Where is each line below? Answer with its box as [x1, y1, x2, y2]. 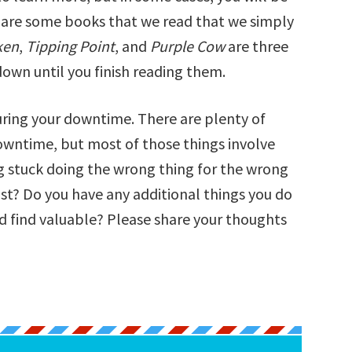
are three [228, 36, 288, 56]
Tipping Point [26, 36, 115, 56]
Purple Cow [150, 36, 228, 56]
